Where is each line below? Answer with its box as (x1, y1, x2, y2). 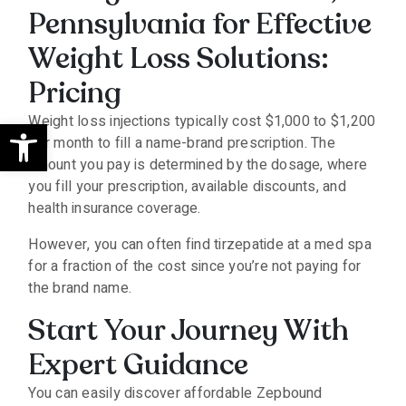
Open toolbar (8, 110, 169, 153)
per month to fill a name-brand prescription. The (28, 132, 335, 154)
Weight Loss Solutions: (28, 39, 330, 79)
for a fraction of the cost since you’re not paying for (28, 256, 362, 277)
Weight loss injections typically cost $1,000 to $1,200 (28, 111, 376, 132)
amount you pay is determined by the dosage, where (28, 154, 368, 176)
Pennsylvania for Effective (28, 5, 372, 44)
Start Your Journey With (28, 311, 350, 351)
